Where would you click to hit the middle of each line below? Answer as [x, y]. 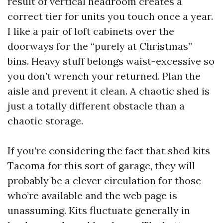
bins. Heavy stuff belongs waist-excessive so [111, 61]
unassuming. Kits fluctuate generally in [99, 210]
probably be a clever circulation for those [104, 180]
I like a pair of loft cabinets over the [91, 31]
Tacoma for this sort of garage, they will [101, 165]
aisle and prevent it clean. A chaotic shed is [109, 91]
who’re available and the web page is [92, 195]
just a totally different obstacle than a [96, 106]
